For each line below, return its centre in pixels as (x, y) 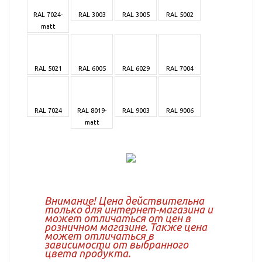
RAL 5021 (48, 68)
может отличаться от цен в (118, 218)
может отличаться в (99, 236)
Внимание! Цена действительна (124, 201)
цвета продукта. (87, 253)
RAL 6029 (136, 68)
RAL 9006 (180, 111)
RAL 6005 (92, 68)
